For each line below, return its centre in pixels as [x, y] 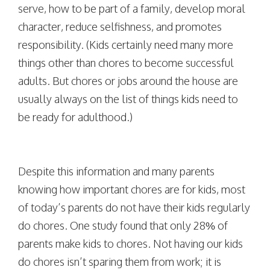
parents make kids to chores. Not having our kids [130, 243]
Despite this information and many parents [116, 171]
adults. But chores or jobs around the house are [128, 81]
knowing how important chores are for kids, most [132, 189]
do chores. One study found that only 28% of [123, 225]
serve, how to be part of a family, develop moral [132, 8]
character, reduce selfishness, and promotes [120, 27]
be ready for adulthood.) [75, 117]
